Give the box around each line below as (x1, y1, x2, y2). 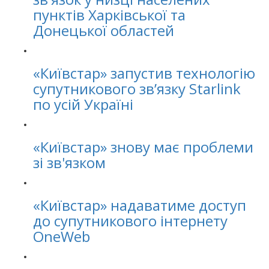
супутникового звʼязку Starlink (33, 79, 241, 98)
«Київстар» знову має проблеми (33, 137, 253, 157)
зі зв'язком (33, 153, 106, 172)
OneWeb (33, 226, 90, 246)
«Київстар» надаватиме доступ (33, 195, 246, 215)
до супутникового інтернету (33, 211, 228, 231)
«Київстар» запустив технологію (33, 63, 255, 83)
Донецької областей (33, 20, 174, 40)
